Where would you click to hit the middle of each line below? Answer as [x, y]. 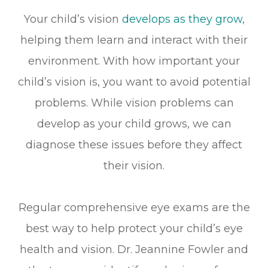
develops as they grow [182, 19]
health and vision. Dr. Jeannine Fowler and [134, 249]
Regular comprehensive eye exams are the [134, 207]
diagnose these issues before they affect [134, 144]
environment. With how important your [134, 61]
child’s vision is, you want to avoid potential [134, 82]
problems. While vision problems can [134, 103]
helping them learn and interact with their [134, 40]
